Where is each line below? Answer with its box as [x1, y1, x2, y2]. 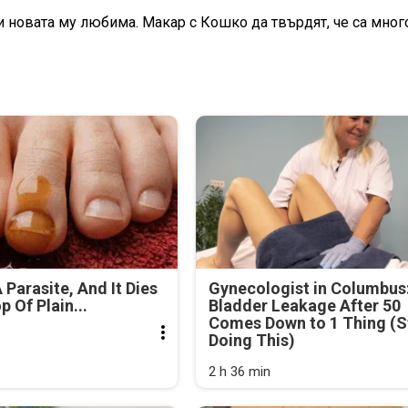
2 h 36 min [208, 362, 270, 380]
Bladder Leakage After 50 [208, 295, 401, 315]
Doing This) [208, 330, 295, 350]
